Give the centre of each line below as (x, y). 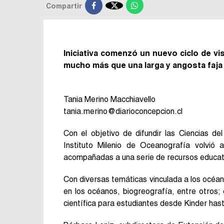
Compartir (64, 6)
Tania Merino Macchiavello (109, 99)
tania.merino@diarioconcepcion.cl (123, 111)
